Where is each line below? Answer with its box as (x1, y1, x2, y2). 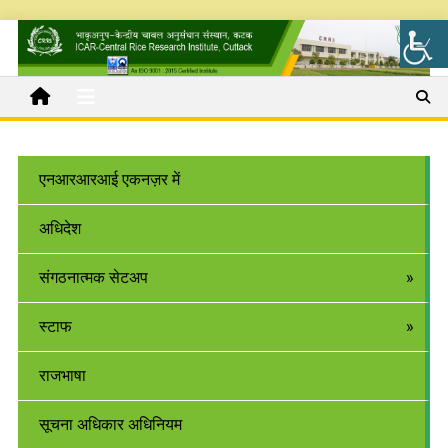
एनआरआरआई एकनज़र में (38, 170, 180, 190)
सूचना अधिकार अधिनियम (38, 415, 182, 435)
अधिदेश (38, 219, 81, 239)
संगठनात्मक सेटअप (38, 268, 148, 288)
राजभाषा (38, 366, 86, 386)
